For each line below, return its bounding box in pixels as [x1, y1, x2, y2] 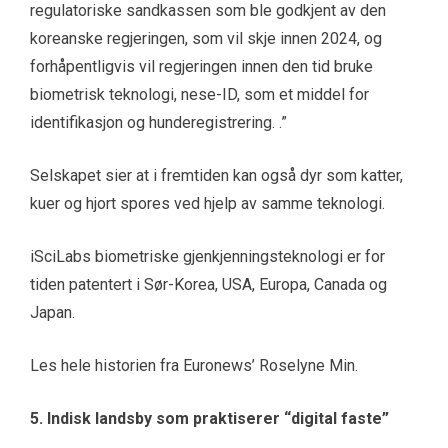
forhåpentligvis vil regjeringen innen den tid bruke [30, 57, 373, 77]
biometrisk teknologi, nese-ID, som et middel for [30, 85, 369, 105]
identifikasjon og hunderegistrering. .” [30, 113, 287, 133]
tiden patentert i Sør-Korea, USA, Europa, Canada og [30, 275, 387, 295]
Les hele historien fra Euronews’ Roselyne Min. [30, 356, 358, 376]
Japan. [30, 303, 75, 323]
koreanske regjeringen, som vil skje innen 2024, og [30, 29, 382, 49]
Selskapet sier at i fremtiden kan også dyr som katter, [30, 166, 403, 186]
